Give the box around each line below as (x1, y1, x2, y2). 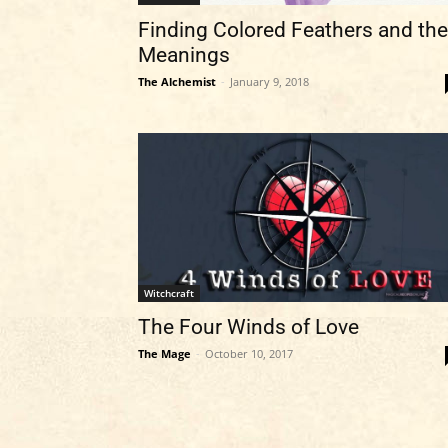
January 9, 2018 (230, 74, 309, 90)
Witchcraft (144, 285, 194, 300)
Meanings (138, 43, 230, 68)
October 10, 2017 (205, 345, 293, 361)
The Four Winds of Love (138, 314, 359, 339)
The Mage (138, 345, 191, 361)
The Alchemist (138, 74, 216, 90)
